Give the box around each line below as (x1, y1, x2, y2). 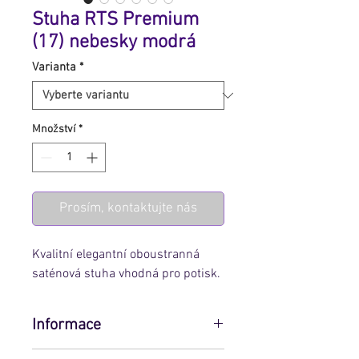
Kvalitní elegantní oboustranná (32, 247, 200, 264)
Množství (32, 123, 75, 137)
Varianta (32, 60, 76, 75)
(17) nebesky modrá (32, 31, 196, 54)
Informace (32, 316, 101, 336)
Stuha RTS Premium (32, 9, 199, 32)
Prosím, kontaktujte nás (59, 200, 197, 217)
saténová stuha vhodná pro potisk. (32, 266, 220, 283)
